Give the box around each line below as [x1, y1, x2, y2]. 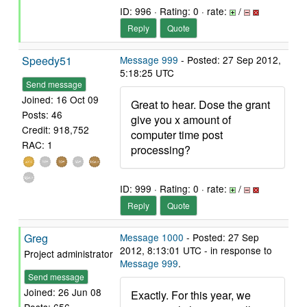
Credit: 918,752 [22, 123, 89, 137]
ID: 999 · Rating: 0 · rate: [120, 182, 230, 195]
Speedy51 [22, 53, 72, 69]
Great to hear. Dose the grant [131, 97, 270, 112]
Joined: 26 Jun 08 [24, 285, 101, 299]
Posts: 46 [22, 108, 62, 122]
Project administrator [24, 247, 113, 260]
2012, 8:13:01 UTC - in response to [120, 243, 272, 257]
